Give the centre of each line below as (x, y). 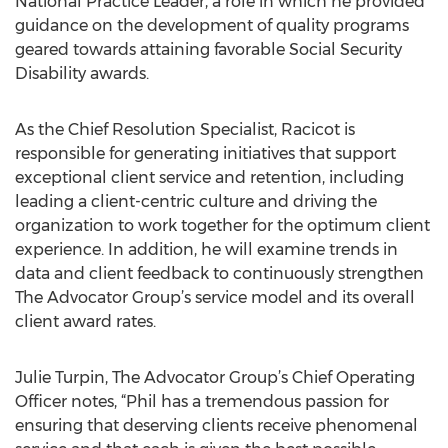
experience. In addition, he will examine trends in (206, 249)
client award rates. (85, 321)
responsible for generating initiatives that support (205, 153)
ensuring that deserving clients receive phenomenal (216, 425)
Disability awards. (82, 73)
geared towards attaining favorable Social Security (208, 49)
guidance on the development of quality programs (212, 25)
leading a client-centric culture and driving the (196, 201)
